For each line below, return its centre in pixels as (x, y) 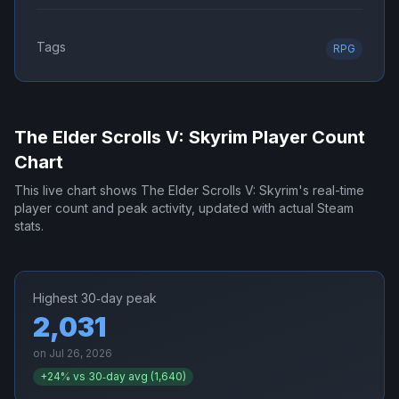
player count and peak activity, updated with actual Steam (184, 208)
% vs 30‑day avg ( (107, 377)
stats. (29, 226)
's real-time (331, 191)
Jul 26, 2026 (81, 354)
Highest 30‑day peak (95, 298)
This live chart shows (77, 191)
